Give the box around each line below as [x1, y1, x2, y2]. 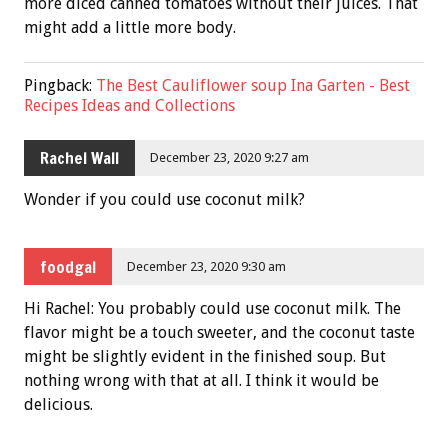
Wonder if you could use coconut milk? [24, 190, 305, 210]
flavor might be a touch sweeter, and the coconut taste [24, 323, 415, 343]
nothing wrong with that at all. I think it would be [24, 371, 379, 391]
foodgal [40, 255, 96, 278]
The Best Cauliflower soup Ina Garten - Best [96, 75, 410, 95]
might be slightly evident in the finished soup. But [24, 347, 386, 367]
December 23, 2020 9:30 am [127, 258, 287, 274]
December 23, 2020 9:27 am [150, 149, 310, 165]
